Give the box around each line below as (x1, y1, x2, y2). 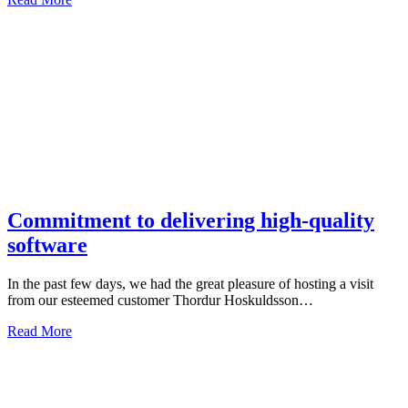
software (7, 232, 87, 257)
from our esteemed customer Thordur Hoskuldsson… (7, 291, 313, 308)
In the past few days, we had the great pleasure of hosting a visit (7, 275, 373, 291)
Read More (7, 322, 72, 339)
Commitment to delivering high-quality (7, 208, 374, 232)
